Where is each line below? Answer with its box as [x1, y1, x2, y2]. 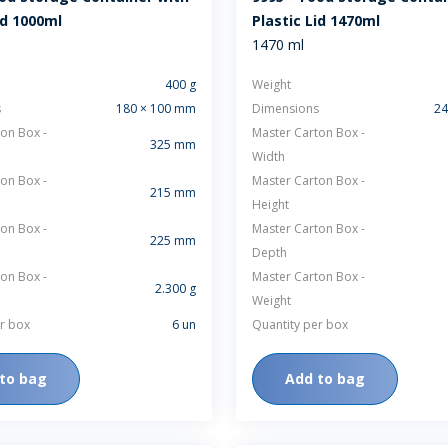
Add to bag [285, 369, 365, 388]
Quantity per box [252, 316, 348, 333]
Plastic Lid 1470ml [252, 11, 380, 30]
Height [252, 196, 289, 213]
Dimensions [252, 100, 319, 117]
